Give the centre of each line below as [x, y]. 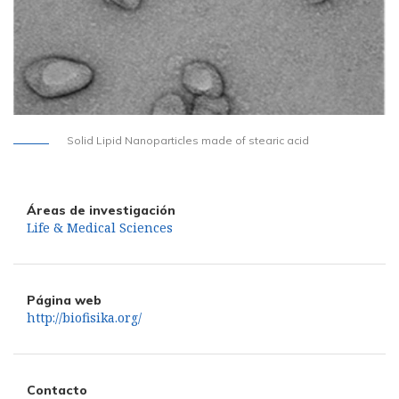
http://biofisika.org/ [84, 318]
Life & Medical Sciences [100, 228]
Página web [64, 301]
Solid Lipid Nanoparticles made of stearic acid [188, 141]
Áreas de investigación [101, 211]
